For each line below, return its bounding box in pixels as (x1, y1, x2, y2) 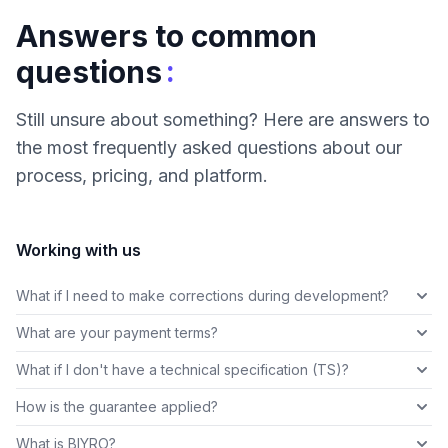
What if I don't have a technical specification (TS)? (16, 361, 349, 379)
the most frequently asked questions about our (16, 137, 402, 159)
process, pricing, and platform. (16, 165, 268, 187)
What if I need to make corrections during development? (16, 287, 389, 305)
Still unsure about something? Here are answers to (16, 109, 430, 131)
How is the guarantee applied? (16, 398, 218, 416)
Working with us (16, 240, 141, 261)
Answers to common (16, 18, 317, 55)
